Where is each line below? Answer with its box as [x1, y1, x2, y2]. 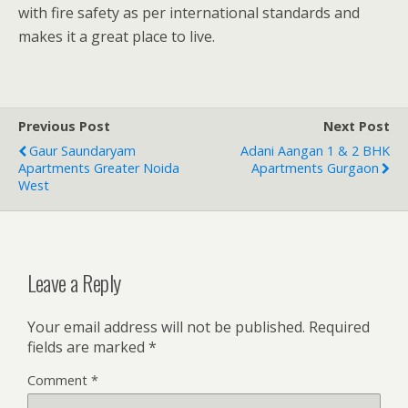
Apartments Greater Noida [18, 159, 179, 178]
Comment [27, 372, 91, 390]
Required [309, 317, 370, 338]
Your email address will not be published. [27, 317, 305, 338]
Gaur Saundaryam [29, 142, 136, 160]
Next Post [323, 117, 390, 136]
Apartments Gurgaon [251, 159, 379, 178]
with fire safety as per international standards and [18, 3, 360, 24]
